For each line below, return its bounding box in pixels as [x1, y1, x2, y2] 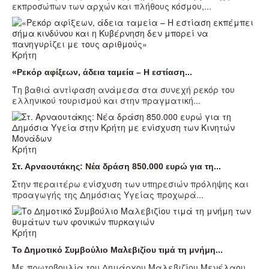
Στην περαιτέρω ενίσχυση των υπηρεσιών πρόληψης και [12, 178, 249, 190]
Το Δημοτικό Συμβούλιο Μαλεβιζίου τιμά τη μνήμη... [12, 245, 223, 255]
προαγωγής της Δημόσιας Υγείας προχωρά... [12, 189, 204, 201]
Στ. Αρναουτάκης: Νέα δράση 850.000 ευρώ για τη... [12, 162, 221, 172]
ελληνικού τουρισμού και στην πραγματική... [12, 94, 201, 107]
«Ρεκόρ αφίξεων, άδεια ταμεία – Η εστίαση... [12, 67, 192, 77]
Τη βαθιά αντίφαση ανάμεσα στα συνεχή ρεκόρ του [12, 83, 235, 96]
